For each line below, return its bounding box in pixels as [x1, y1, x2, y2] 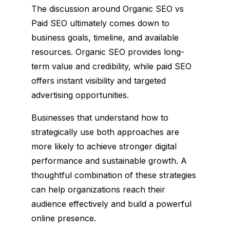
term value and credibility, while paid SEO [31, 61, 191, 71]
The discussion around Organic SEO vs [31, 3, 184, 14]
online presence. [31, 213, 96, 223]
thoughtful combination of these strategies [31, 169, 196, 180]
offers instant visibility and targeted [31, 75, 166, 86]
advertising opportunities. [31, 89, 129, 100]
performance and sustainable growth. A [31, 155, 187, 166]
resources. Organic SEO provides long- [31, 46, 184, 57]
